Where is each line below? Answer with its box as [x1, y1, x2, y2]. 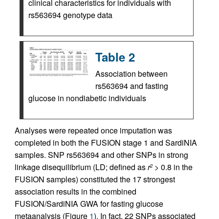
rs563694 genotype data [28, 9, 112, 21]
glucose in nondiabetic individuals [28, 92, 146, 104]
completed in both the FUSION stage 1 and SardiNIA [15, 137, 197, 148]
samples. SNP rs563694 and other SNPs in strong [15, 149, 188, 160]
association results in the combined [15, 186, 136, 197]
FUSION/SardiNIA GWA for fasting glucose [15, 198, 163, 209]
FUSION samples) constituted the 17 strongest [15, 174, 175, 185]
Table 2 [95, 48, 135, 65]
